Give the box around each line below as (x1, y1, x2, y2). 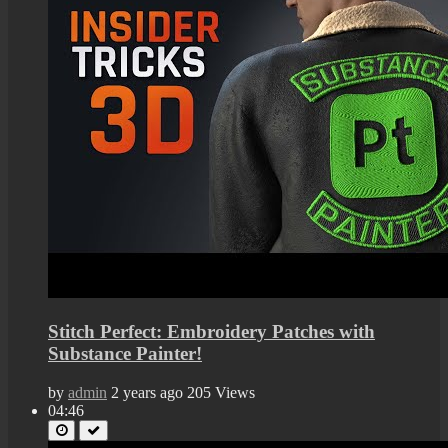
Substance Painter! (48, 342, 202, 364)
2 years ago (111, 383, 183, 401)
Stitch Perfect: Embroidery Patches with (48, 320, 375, 342)
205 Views (187, 383, 255, 401)
